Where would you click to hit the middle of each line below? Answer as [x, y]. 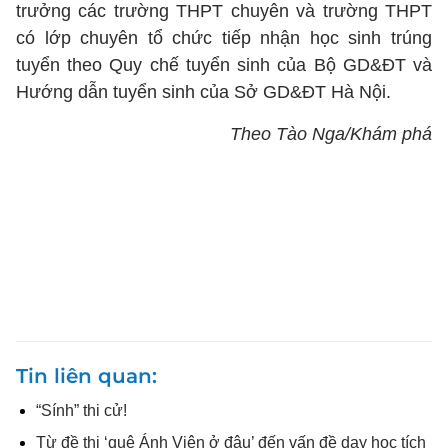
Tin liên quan [84, 376]
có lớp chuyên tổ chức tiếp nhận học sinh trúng [224, 38]
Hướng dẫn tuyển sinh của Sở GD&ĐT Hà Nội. [203, 92]
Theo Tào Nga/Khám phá [331, 134]
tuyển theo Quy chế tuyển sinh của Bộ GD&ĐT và [224, 65]
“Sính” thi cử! [81, 410]
